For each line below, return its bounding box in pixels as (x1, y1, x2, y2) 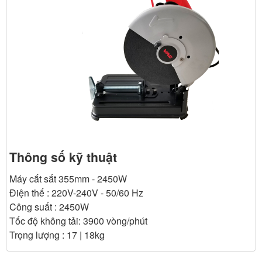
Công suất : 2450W (9, 200, 89, 213)
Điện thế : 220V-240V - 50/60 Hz (9, 186, 143, 199)
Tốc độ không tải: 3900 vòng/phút (9, 214, 147, 227)
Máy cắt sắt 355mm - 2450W (9, 172, 127, 185)
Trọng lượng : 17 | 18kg (9, 228, 105, 242)
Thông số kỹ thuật (9, 148, 117, 166)
